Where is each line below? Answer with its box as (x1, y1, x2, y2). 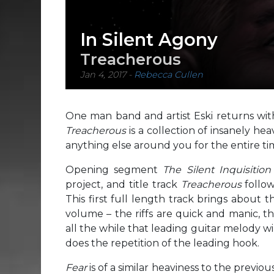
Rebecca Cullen (134, 69, 203, 81)
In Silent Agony (80, 29, 218, 51)
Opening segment (65, 164, 163, 176)
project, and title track (65, 179, 181, 190)
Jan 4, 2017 (80, 69, 126, 81)
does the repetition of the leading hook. (65, 237, 259, 249)
